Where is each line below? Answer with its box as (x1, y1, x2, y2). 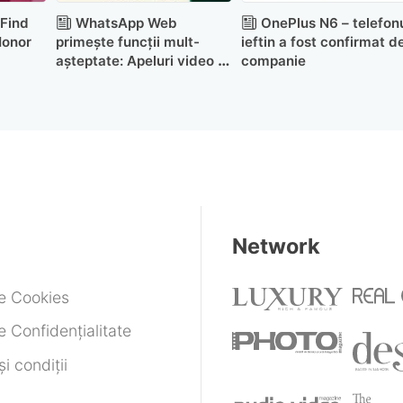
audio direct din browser (56, 70, 219, 88)
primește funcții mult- (56, 32, 201, 50)
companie (240, 51, 306, 69)
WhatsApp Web (76, 13, 178, 31)
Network (231, 233, 320, 260)
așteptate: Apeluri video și (56, 51, 229, 69)
